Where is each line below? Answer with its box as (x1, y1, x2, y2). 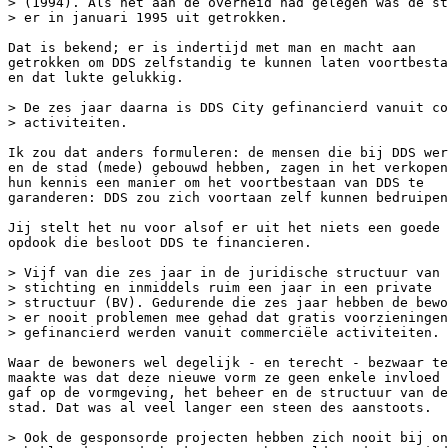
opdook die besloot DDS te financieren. (8, 235, 312, 250)
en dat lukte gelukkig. (8, 70, 184, 85)
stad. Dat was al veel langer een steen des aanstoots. (8, 400, 432, 415)
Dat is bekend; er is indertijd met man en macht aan (8, 40, 416, 55)
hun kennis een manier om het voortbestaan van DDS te (8, 175, 424, 190)
